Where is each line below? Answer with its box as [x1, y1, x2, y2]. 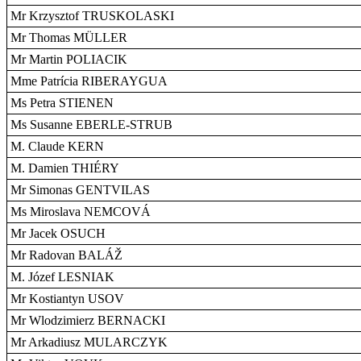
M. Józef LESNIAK [10, 270, 114, 284]
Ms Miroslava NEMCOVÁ [10, 205, 151, 218]
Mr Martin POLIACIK [10, 52, 127, 66]
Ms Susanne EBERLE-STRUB [10, 118, 172, 131]
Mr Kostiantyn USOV [10, 292, 124, 305]
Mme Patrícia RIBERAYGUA [10, 74, 168, 88]
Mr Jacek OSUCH [10, 226, 106, 240]
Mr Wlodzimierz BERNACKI [10, 313, 165, 327]
